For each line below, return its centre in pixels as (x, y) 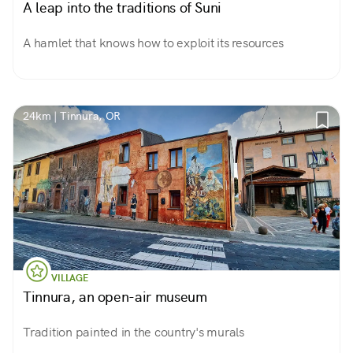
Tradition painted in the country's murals (134, 332)
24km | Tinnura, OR (72, 116)
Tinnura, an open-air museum (115, 297)
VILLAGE (70, 278)
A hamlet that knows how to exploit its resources (153, 43)
